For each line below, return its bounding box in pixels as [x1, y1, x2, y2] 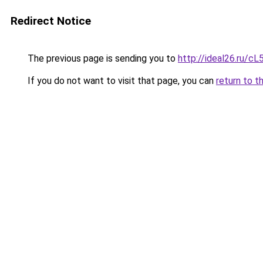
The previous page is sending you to [25, 53, 178, 64]
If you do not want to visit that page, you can [25, 75, 216, 86]
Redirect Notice [11, 14, 91, 28]
